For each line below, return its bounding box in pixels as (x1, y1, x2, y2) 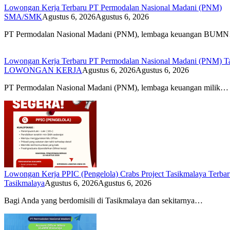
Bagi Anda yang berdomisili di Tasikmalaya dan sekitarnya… (4, 196, 203, 205)
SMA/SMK (4, 12, 42, 21)
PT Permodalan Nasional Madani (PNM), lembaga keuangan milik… (4, 83, 228, 92)
